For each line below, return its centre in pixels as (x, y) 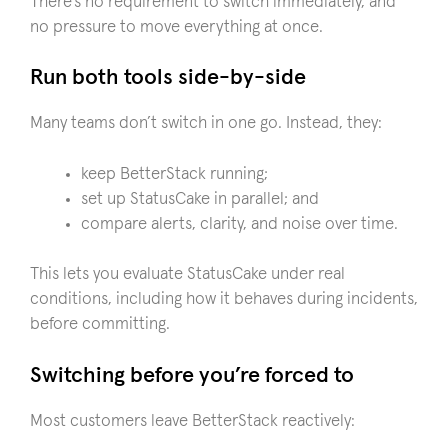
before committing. (100, 324)
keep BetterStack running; (174, 174)
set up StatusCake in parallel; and (200, 199)
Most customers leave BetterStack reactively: (192, 421)
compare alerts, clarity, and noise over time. (239, 224)
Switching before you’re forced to (192, 375)
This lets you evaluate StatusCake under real (187, 274)
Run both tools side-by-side (168, 78)
